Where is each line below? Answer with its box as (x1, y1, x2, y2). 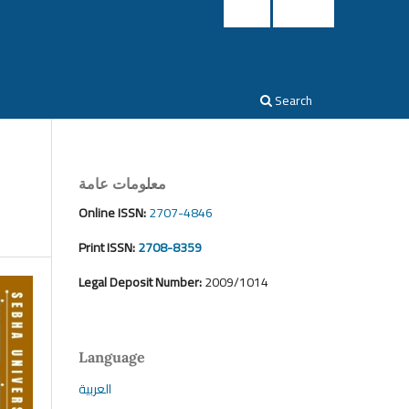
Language (79, 347, 145, 366)
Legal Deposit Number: (79, 269, 204, 294)
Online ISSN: (79, 200, 149, 225)
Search (272, 88, 312, 112)
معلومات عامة (79, 173, 166, 193)
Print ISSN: (79, 235, 135, 259)
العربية (79, 376, 111, 401)
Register (282, 2, 325, 25)
